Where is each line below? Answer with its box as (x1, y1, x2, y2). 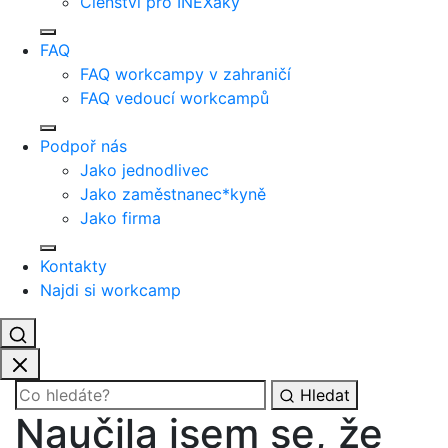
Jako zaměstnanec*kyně (80, 184, 266, 204)
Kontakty (40, 256, 107, 276)
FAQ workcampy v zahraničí (80, 64, 291, 84)
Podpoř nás (40, 136, 127, 156)
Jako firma (80, 208, 161, 228)
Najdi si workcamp (40, 280, 181, 300)
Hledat (300, 384, 350, 405)
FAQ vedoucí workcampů (80, 88, 269, 108)
